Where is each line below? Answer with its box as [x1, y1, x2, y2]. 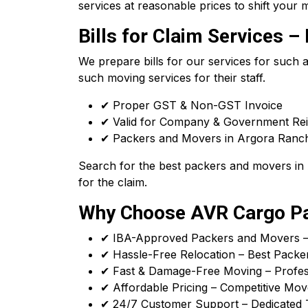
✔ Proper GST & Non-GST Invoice [100, 98, 283, 112]
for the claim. [78, 175, 147, 189]
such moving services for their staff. [78, 71, 265, 85]
